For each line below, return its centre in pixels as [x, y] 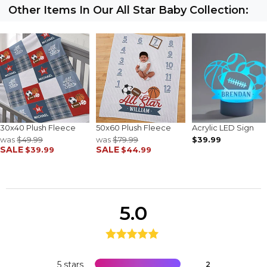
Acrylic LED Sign [223, 127]
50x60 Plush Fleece [133, 127]
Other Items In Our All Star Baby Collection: [128, 10]
